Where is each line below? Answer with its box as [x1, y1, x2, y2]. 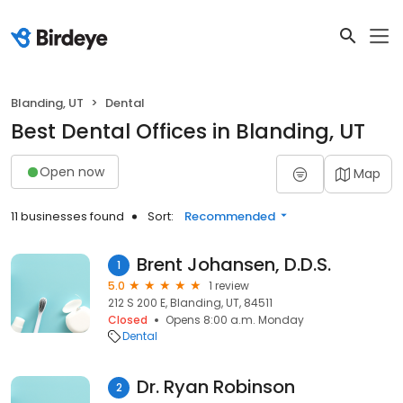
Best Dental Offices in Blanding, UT [11, 117, 365, 146]
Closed [108, 312, 148, 327]
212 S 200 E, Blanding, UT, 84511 [108, 295, 273, 310]
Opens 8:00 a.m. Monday [166, 312, 304, 327]
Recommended [184, 208, 275, 225]
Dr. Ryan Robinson [137, 374, 295, 399]
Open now [40, 162, 104, 181]
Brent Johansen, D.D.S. [137, 252, 331, 277]
